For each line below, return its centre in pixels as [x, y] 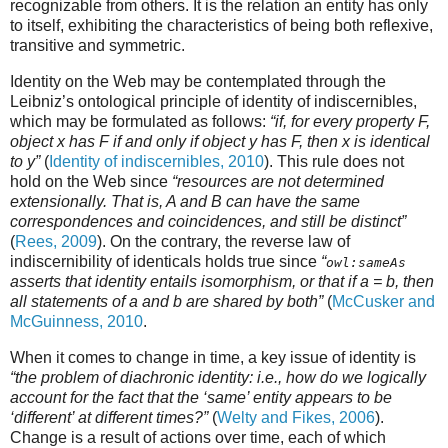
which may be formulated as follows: [140, 122]
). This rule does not [334, 162]
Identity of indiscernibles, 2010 [156, 162]
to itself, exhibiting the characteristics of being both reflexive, [221, 26]
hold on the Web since [91, 182]
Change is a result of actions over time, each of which [198, 437]
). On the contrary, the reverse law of [223, 242]
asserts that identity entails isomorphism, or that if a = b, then [222, 282]
